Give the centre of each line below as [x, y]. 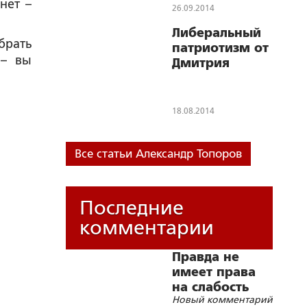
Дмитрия [201, 63]
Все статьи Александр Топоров [158, 154]
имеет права [214, 272]
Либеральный [217, 33]
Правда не [206, 257]
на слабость [210, 287]
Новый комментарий [222, 299]
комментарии [147, 228]
